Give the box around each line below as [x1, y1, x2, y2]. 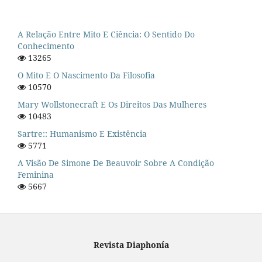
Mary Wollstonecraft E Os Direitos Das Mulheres [18, 99, 206, 111]
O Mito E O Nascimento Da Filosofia [18, 70, 155, 81]
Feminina [18, 168, 54, 180]
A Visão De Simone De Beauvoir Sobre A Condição [18, 157, 214, 168]
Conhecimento [18, 40, 74, 52]
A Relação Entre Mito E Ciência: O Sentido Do [18, 29, 195, 40]
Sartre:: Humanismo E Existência [18, 128, 147, 140]
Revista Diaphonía [93, 239, 169, 250]
